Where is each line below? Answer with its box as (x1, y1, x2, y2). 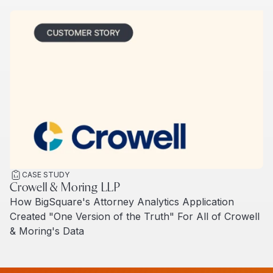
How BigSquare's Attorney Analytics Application (10, 195, 234, 208)
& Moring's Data (10, 224, 84, 237)
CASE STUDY (22, 169, 69, 179)
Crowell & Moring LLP (10, 181, 121, 194)
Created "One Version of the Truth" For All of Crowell (10, 210, 260, 222)
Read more (10, 239, 62, 252)
